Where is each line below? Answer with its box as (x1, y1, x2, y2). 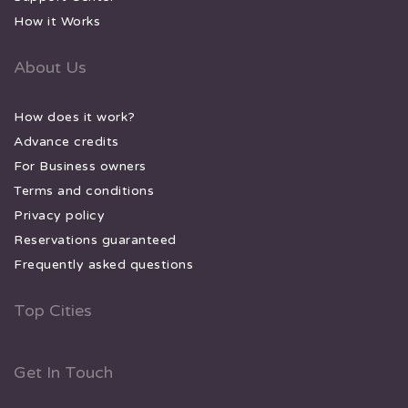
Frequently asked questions (14, 256, 193, 272)
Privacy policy (14, 207, 105, 223)
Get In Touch (14, 362, 113, 382)
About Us (14, 56, 87, 77)
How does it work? (14, 108, 136, 125)
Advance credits (14, 133, 119, 149)
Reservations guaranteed (14, 231, 177, 248)
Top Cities (14, 300, 92, 321)
